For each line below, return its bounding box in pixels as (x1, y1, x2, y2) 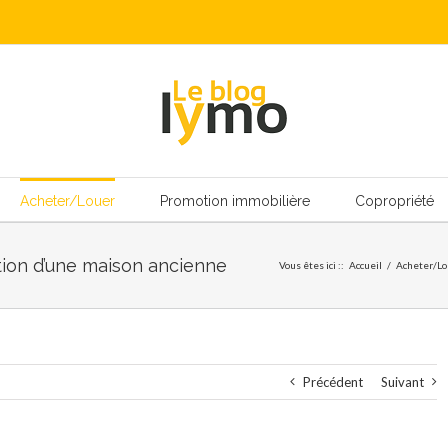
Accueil (349, 259, 382, 271)
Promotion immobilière (159, 193, 310, 209)
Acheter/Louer (19, 193, 115, 209)
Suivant (380, 374, 424, 390)
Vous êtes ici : (279, 259, 341, 271)
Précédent (302, 374, 363, 390)
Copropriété (354, 193, 434, 209)
